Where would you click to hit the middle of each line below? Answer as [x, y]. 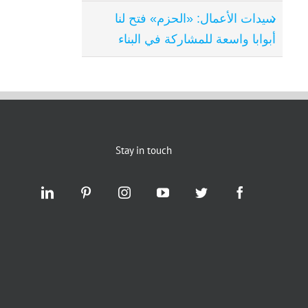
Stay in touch [144, 150]
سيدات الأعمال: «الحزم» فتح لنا [195, 18]
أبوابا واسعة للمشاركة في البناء [197, 39]
